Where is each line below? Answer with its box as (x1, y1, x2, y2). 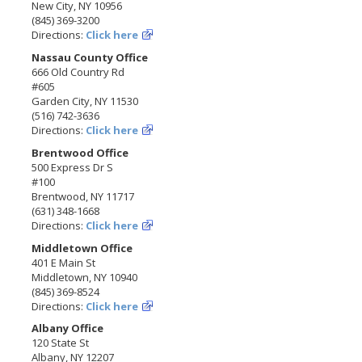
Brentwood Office (32, 145, 129, 160)
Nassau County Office (32, 50, 149, 65)
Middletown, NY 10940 (32, 269, 138, 284)
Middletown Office (32, 240, 133, 255)
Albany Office (32, 321, 104, 336)
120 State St (32, 335, 90, 351)
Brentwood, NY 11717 (32, 188, 135, 204)
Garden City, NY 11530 (32, 94, 139, 109)
